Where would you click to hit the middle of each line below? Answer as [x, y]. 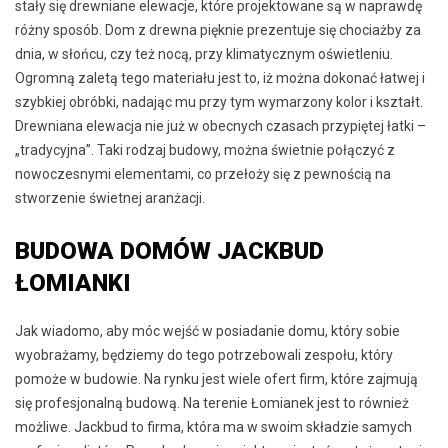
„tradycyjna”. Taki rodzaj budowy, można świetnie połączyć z [205, 150]
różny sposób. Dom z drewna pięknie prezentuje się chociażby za [218, 30]
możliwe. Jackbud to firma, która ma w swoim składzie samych [213, 427]
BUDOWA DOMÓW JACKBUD [169, 251]
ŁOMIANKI [73, 283]
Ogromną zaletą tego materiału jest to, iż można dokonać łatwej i [220, 78]
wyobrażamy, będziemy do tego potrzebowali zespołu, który [204, 355]
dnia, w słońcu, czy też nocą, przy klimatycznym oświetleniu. [204, 54]
